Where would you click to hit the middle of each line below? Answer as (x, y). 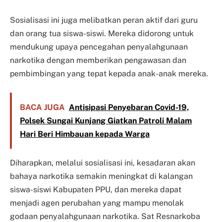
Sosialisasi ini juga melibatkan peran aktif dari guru (104, 20)
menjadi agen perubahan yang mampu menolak (97, 203)
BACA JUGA (42, 107)
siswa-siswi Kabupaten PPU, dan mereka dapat (96, 190)
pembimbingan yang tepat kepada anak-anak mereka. (109, 74)
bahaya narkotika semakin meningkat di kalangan (101, 176)
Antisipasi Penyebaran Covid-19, (129, 107)
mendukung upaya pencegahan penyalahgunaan (99, 47)
